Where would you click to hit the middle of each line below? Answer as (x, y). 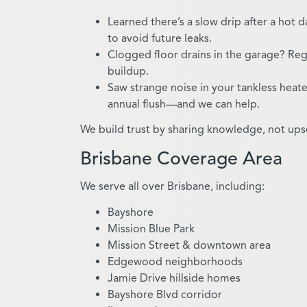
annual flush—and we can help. (184, 104)
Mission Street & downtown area (189, 245)
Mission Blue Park (151, 229)
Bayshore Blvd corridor (165, 294)
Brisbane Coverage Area (181, 158)
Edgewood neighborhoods (175, 261)
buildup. (128, 71)
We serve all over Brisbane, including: (172, 186)
